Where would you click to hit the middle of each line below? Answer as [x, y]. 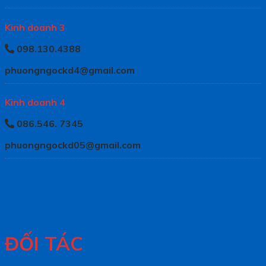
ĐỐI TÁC [44, 244]
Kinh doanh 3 [35, 27]
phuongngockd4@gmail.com [70, 70]
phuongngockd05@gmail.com [73, 145]
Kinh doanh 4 [35, 102]
